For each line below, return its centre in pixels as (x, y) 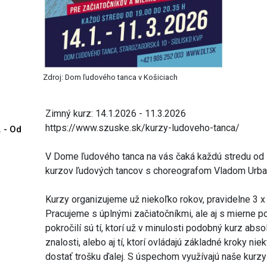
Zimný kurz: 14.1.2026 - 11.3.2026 (116, 113)
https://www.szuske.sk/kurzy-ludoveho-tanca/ (144, 128)
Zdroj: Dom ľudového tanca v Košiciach (111, 77)
